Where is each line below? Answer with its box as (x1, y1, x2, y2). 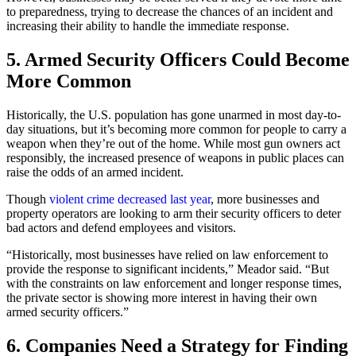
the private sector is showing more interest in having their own (6, 290, 317, 304)
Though (6, 192, 49, 206)
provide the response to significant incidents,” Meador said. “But (6, 261, 329, 276)
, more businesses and (211, 192, 319, 206)
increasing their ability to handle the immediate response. (6, 19, 296, 33)
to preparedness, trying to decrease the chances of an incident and (6, 5, 333, 19)
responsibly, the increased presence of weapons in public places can (6, 150, 344, 164)
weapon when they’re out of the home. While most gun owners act (6, 136, 340, 150)
